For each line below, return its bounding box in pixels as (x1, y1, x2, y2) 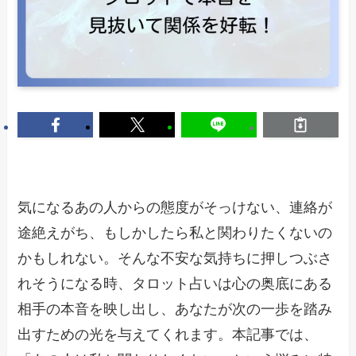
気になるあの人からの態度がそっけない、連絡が (17, 199, 333, 216)
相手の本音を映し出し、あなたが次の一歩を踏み (17, 301, 333, 318)
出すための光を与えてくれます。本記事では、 (17, 327, 319, 343)
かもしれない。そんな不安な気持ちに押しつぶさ (17, 250, 333, 267)
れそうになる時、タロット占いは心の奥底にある (17, 276, 333, 292)
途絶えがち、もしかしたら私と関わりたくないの (17, 225, 333, 242)
